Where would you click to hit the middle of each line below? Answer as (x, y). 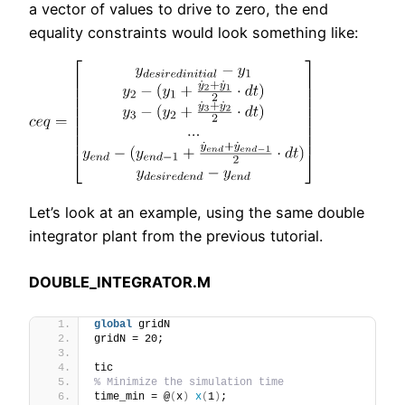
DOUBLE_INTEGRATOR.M (120, 282)
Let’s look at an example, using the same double (197, 212)
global (113, 325)
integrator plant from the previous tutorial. (176, 235)
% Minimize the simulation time (189, 383)
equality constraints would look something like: (193, 33)
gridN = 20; (129, 339)
